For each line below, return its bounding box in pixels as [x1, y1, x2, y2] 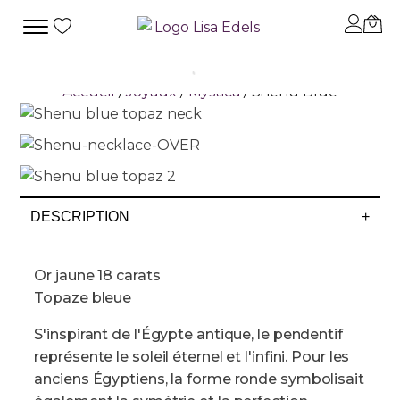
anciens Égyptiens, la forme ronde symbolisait [34, 371, 364, 387]
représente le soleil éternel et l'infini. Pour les [34, 348, 350, 365]
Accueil [62, 83, 115, 100]
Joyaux [126, 83, 177, 100]
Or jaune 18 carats [34, 267, 161, 284]
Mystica [187, 83, 240, 100]
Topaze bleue [34, 289, 132, 306]
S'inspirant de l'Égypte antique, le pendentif [34, 326, 343, 343]
